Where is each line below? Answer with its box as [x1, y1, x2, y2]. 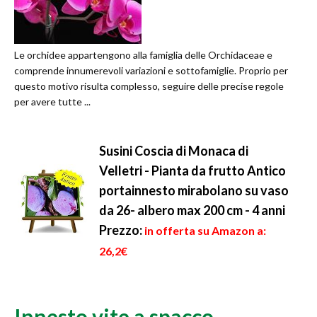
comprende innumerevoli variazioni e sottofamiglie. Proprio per [14, 64, 288, 77]
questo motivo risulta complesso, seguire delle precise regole [14, 80, 284, 93]
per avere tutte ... [14, 96, 91, 108]
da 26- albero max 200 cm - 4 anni [99, 202, 285, 219]
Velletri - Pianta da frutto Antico [99, 163, 286, 179]
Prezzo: [99, 222, 142, 238]
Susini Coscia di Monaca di [99, 143, 248, 159]
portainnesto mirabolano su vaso [99, 183, 289, 199]
